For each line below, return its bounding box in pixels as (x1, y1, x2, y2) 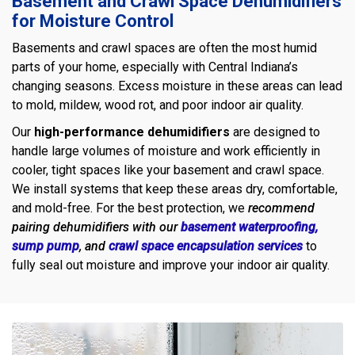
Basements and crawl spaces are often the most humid (12, 40, 317, 56)
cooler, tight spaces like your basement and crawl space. (12, 162, 324, 178)
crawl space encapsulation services (109, 239, 303, 254)
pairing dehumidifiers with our (12, 219, 181, 235)
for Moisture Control (12, 11, 174, 32)
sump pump (12, 239, 79, 254)
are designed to (230, 124, 320, 140)
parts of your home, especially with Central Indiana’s (12, 59, 298, 75)
